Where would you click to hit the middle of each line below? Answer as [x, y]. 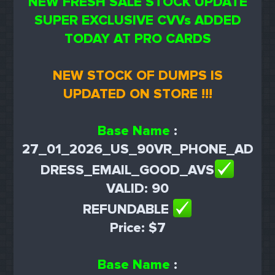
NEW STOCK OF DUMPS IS [137, 76]
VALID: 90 [137, 188]
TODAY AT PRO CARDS [137, 39]
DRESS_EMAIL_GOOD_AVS [128, 170]
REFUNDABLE [127, 210]
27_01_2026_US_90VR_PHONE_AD [137, 149]
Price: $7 [137, 228]
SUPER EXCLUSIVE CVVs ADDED [137, 20]
